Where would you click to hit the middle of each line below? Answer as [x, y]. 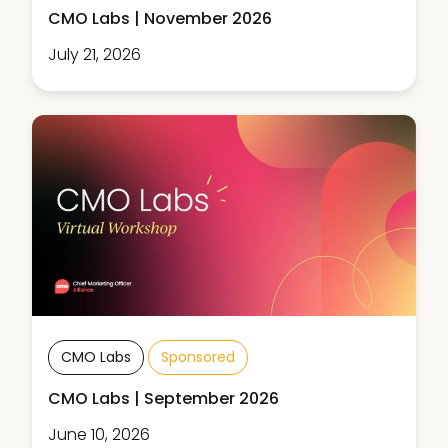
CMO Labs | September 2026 [163, 399]
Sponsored [198, 357]
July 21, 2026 [94, 54]
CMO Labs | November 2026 [160, 18]
